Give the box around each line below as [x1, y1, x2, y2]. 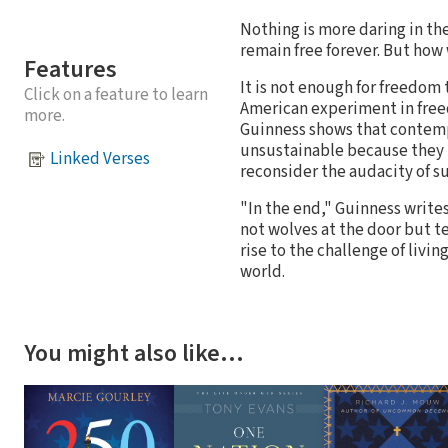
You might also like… [24, 335, 244, 371]
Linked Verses [50, 147, 150, 172]
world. [240, 259, 285, 284]
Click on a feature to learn [24, 82, 208, 107]
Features [24, 51, 117, 87]
